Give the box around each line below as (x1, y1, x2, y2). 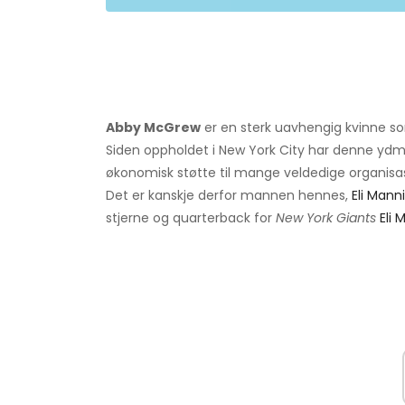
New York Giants (276, 209, 376, 228)
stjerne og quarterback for (106, 209, 276, 228)
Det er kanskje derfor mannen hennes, (106, 186, 352, 205)
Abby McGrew (106, 118, 201, 137)
